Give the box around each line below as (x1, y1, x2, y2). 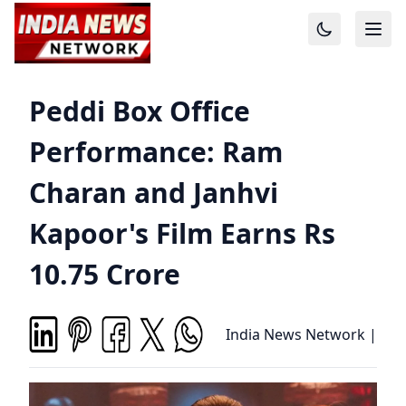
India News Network (226, 324, 365, 344)
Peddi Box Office (29, 92, 250, 130)
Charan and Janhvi (29, 174, 278, 211)
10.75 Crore (29, 256, 180, 293)
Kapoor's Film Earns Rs (29, 215, 335, 252)
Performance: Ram (29, 133, 283, 170)
